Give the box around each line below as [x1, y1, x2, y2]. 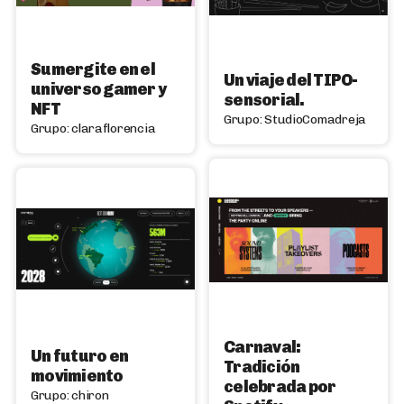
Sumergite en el [31, 60, 155, 79]
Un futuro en [31, 346, 129, 366]
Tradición [224, 357, 300, 377]
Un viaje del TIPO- [224, 70, 358, 90]
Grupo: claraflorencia [31, 121, 156, 136]
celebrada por [224, 377, 336, 397]
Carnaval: [224, 337, 301, 357]
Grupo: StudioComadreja [224, 112, 367, 127]
